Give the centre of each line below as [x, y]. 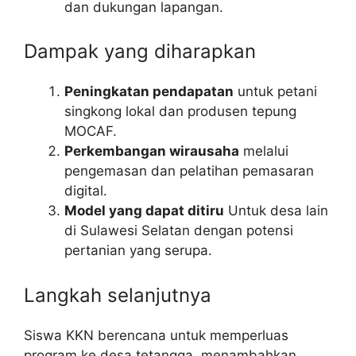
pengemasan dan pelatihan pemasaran [189, 171]
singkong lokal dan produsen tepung [180, 112]
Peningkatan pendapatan [149, 92]
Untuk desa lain [276, 211]
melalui [264, 151]
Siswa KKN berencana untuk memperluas [156, 335]
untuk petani [275, 92]
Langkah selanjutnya [118, 295]
